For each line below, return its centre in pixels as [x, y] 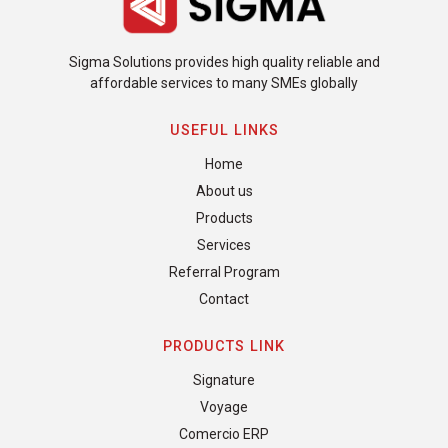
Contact [224, 298]
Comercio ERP [224, 433]
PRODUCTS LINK [224, 346]
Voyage [224, 406]
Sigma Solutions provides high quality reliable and [224, 61]
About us [224, 190]
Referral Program [224, 271]
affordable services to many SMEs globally [224, 82]
